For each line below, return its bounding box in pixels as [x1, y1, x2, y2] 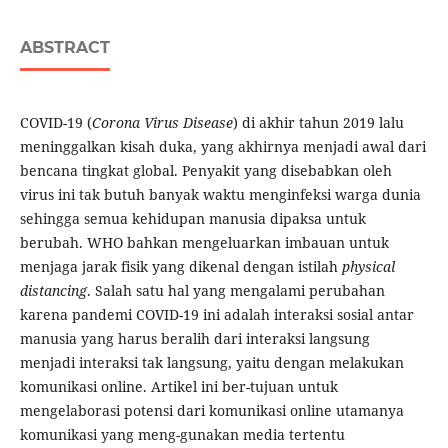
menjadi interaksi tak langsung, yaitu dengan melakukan [19, 353, 404, 373]
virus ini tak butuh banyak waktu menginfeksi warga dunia [19, 185, 421, 205]
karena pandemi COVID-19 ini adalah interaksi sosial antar [19, 305, 414, 325]
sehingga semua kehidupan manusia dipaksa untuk [19, 209, 366, 229]
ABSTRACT [19, 38, 110, 58]
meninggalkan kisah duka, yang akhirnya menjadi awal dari [19, 137, 426, 157]
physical [341, 257, 395, 277]
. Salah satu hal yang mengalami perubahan [86, 281, 385, 301]
